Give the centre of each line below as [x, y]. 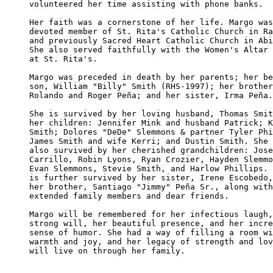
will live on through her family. [107, 250]
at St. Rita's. [63, 58]
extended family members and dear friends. [129, 196]
